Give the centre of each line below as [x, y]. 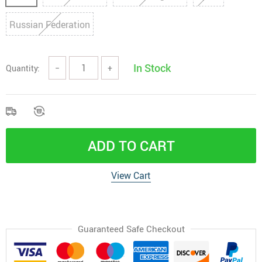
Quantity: [23, 68]
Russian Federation [50, 25]
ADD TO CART [131, 146]
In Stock [152, 68]
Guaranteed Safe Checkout [131, 229]
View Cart [131, 175]
